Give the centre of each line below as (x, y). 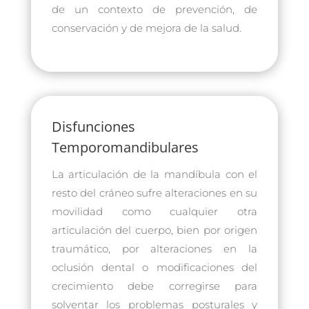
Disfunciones (93, 126)
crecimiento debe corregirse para (154, 286)
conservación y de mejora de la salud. (146, 28)
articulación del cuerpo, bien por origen (154, 230)
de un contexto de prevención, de (154, 9)
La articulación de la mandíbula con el (154, 174)
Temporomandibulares (125, 147)
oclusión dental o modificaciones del (154, 267)
